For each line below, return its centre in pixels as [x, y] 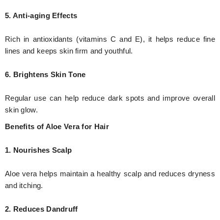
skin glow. [21, 110]
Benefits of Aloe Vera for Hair [57, 126]
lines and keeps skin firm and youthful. [69, 51]
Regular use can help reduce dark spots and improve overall [110, 98]
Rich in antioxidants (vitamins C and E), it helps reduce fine [110, 39]
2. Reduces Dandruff [41, 209]
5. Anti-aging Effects [41, 15]
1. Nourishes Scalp [39, 150]
